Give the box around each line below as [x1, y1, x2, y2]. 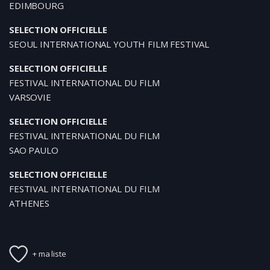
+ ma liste [33, 248, 66, 259]
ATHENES [9, 197, 49, 209]
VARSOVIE [9, 91, 51, 103]
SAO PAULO [9, 144, 58, 156]
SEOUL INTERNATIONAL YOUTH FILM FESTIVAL [9, 38, 210, 50]
